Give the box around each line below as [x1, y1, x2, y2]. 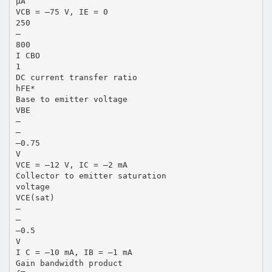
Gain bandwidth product [15, 258, 123, 268]
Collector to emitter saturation [15, 171, 166, 180]
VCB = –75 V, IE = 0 [15, 7, 108, 16]
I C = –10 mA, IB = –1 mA [15, 247, 132, 257]
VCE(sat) [15, 192, 55, 202]
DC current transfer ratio [15, 72, 137, 82]
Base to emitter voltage [15, 94, 127, 104]
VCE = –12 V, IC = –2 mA [15, 160, 127, 169]
